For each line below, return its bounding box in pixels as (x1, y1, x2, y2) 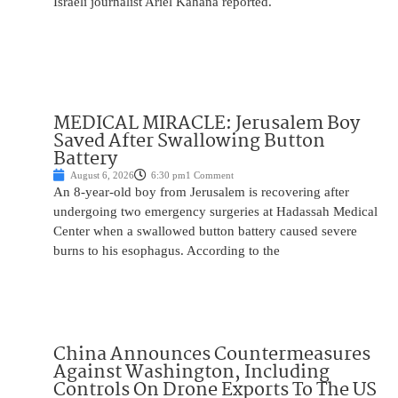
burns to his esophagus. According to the (53, 243, 280, 259)
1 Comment (186, 170, 234, 181)
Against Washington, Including (53, 357, 330, 388)
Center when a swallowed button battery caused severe (53, 224, 357, 239)
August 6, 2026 (70, 170, 134, 181)
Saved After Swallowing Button (53, 126, 325, 157)
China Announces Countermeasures (53, 339, 370, 370)
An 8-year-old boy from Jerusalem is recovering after (53, 185, 349, 200)
